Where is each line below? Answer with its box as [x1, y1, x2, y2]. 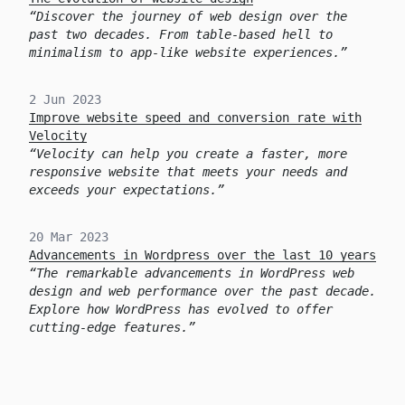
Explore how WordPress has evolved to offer [29, 302, 333, 316]
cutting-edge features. [29, 320, 188, 334]
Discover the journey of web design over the [36, 9, 347, 24]
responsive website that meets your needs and [29, 165, 347, 179]
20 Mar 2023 [29, 230, 108, 244]
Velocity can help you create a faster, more [36, 146, 347, 161]
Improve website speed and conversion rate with [29, 110, 362, 125]
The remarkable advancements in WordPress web [36, 266, 354, 280]
